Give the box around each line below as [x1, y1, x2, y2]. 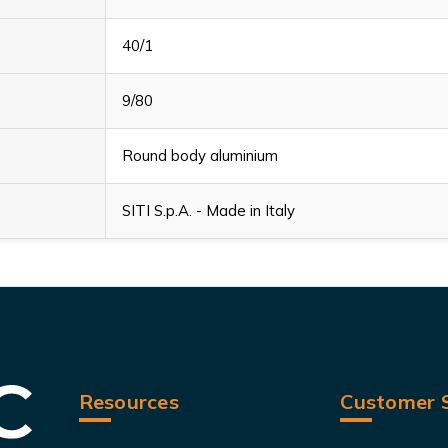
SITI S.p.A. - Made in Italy [122, 200, 295, 220]
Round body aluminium [122, 145, 278, 165]
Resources [78, 388, 179, 414]
